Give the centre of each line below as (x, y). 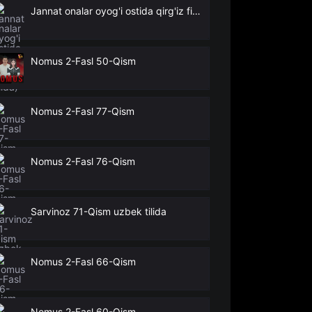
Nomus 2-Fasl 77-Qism (83, 111)
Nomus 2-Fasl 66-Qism (84, 262)
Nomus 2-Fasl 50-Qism (84, 61)
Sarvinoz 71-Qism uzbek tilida (99, 211)
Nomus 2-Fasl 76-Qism (83, 161)
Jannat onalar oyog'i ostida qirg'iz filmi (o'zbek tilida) (197, 11)
